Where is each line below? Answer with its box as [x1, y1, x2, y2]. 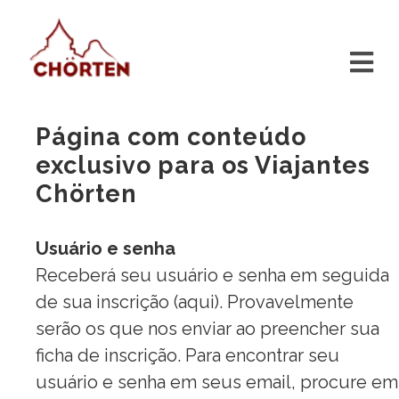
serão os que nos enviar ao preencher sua [36, 318, 379, 339]
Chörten [36, 180, 137, 208]
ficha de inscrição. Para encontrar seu [36, 345, 339, 366]
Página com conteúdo [36, 123, 306, 151]
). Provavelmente [215, 291, 354, 313]
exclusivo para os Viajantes [36, 151, 370, 179]
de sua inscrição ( [36, 291, 178, 313]
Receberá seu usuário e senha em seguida [36, 265, 389, 286]
